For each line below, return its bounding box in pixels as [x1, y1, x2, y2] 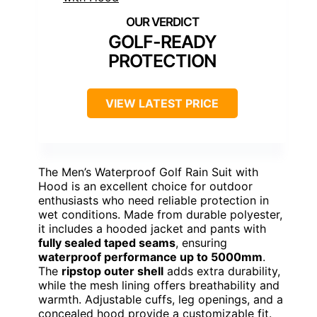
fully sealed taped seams [38, 236, 175, 250]
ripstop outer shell [62, 264, 163, 279]
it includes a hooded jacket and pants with [38, 221, 266, 236]
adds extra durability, [163, 264, 280, 279]
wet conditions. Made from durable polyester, [38, 207, 282, 222]
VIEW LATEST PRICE [105, 96, 219, 111]
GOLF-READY [108, 31, 217, 53]
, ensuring [175, 236, 227, 250]
